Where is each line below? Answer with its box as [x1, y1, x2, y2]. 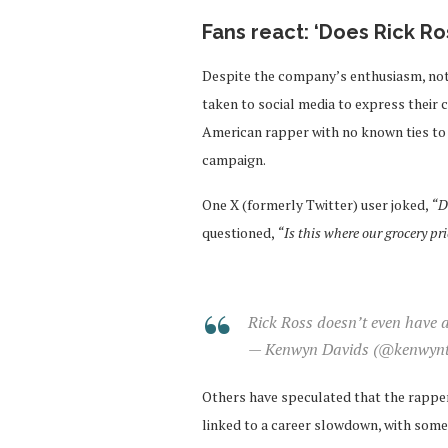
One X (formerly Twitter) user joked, [202, 195, 431, 215]
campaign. [202, 150, 266, 170]
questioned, [202, 223, 277, 243]
